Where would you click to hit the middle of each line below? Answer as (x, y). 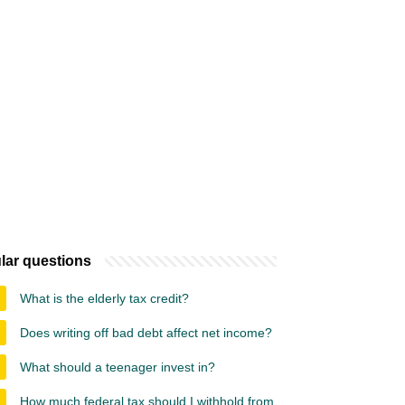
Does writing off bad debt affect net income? (146, 333)
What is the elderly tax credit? (104, 298)
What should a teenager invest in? (118, 367)
